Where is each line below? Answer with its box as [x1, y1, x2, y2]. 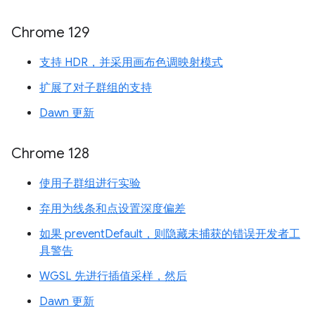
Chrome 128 [11, 145, 89, 162]
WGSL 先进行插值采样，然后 [39, 269, 187, 283]
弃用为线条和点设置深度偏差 [39, 202, 186, 216]
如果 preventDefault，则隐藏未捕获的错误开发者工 [39, 227, 300, 241]
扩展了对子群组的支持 [39, 81, 152, 95]
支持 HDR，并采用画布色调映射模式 [39, 56, 223, 70]
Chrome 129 [11, 24, 89, 41]
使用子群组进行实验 [39, 176, 141, 191]
